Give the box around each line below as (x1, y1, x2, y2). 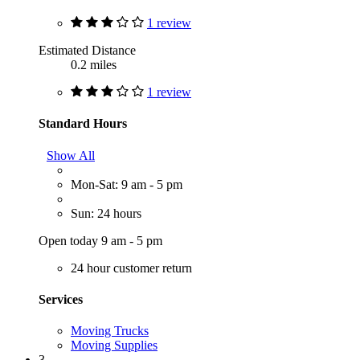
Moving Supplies (71, 338, 157, 353)
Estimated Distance (39, 43, 136, 58)
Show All (47, 148, 95, 162)
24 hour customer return (71, 260, 192, 275)
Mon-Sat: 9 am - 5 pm (71, 177, 182, 191)
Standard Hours (39, 117, 127, 131)
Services (39, 292, 83, 306)
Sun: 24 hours (71, 206, 141, 220)
